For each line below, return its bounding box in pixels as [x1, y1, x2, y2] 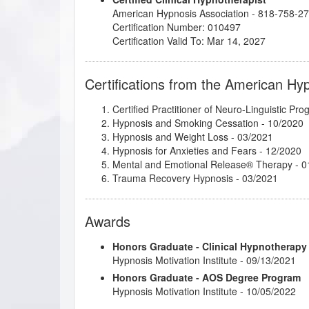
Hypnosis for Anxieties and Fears [112, 143, 257, 157]
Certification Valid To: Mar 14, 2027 [112, 33, 266, 48]
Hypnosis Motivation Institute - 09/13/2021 [112, 252, 296, 267]
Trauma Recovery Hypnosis [112, 170, 233, 185]
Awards [85, 210, 130, 231]
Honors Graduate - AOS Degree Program [112, 270, 301, 284]
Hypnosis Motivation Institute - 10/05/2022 [112, 283, 296, 298]
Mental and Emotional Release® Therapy [112, 157, 292, 171]
